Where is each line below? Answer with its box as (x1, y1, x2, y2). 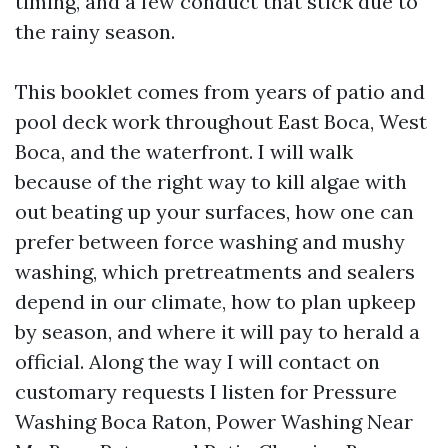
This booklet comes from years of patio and (15, 79, 425, 104)
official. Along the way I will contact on (15, 349, 380, 374)
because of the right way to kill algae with (15, 169, 407, 194)
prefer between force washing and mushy (15, 229, 405, 254)
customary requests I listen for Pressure (15, 379, 397, 404)
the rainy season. (15, 19, 175, 44)
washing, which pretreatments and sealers (15, 259, 415, 284)
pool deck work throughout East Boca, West (15, 109, 427, 134)
